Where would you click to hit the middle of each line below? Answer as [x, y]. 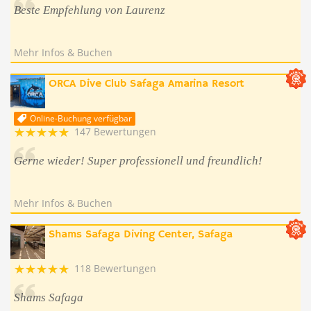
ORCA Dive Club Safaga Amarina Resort [146, 84]
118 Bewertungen [115, 268]
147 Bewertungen [115, 132]
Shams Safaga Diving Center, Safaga [141, 235]
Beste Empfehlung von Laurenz [90, 10]
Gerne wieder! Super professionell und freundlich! [138, 161]
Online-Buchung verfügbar [81, 118]
